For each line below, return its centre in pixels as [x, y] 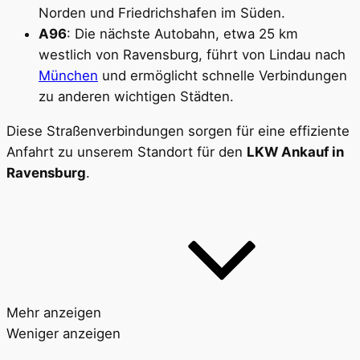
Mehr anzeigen [54, 312]
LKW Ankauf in [295, 152]
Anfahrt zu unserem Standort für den [127, 152]
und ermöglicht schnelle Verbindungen [223, 76]
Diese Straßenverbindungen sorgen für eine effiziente [178, 131]
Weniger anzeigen [63, 333]
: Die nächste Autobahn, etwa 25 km [182, 34]
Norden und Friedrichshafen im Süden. [162, 13]
